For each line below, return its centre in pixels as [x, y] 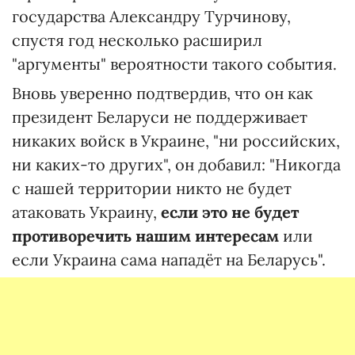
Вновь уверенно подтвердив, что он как [162, 93]
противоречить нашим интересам [145, 236]
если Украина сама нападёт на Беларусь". [169, 260]
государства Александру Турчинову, [151, 16]
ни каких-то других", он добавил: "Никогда [176, 164]
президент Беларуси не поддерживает [160, 117]
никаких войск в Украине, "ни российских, [176, 141]
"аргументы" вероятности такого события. [174, 64]
